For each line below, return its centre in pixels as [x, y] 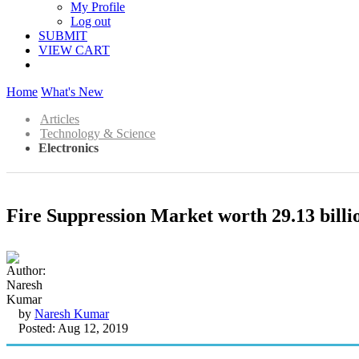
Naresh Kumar [72, 313]
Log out [91, 21]
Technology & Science [98, 133]
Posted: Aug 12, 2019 [73, 328]
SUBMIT [63, 36]
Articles [60, 119]
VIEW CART [74, 50]
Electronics [69, 148]
